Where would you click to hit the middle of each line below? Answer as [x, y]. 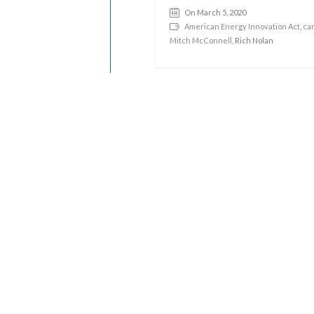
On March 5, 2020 [216, 12]
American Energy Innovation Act [243, 26]
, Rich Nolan [253, 40]
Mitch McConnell [201, 40]
